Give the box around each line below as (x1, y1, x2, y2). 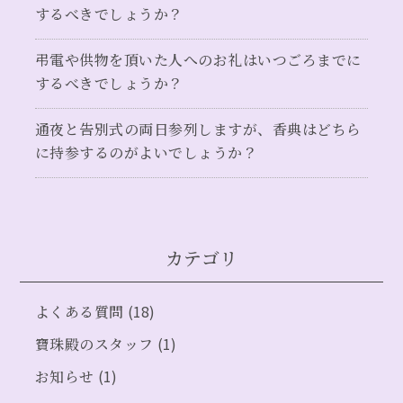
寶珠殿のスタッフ (34, 333, 154, 354)
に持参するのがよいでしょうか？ (34, 141, 258, 163)
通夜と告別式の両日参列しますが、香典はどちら (34, 118, 362, 139)
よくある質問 (34, 300, 124, 322)
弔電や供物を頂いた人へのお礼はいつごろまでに (34, 49, 362, 70)
